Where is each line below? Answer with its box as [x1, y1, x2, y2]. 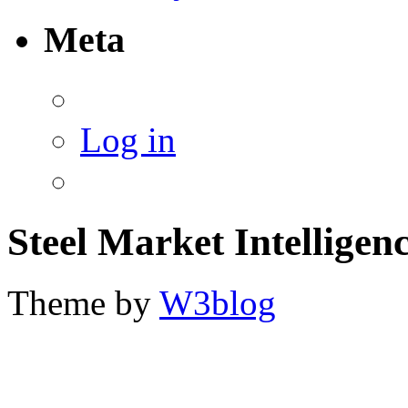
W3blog [159, 282, 276, 322]
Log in [80, 120, 176, 160]
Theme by [7, 282, 159, 322]
